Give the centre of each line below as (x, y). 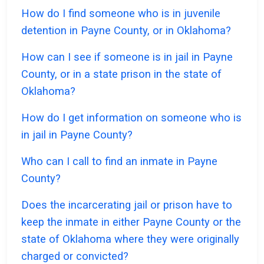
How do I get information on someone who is (131, 118)
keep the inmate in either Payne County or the (131, 222)
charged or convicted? (75, 256)
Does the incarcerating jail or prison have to (127, 205)
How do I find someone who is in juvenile (121, 14)
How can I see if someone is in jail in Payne (127, 57)
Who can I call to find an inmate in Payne (119, 161)
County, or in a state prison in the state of (121, 74)
